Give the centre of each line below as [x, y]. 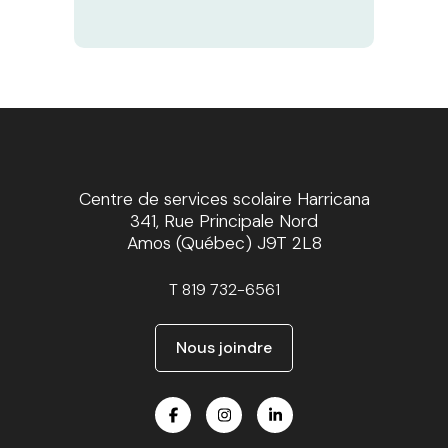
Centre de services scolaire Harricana [224, 199]
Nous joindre [224, 348]
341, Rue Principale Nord [224, 221]
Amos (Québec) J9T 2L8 [224, 243]
